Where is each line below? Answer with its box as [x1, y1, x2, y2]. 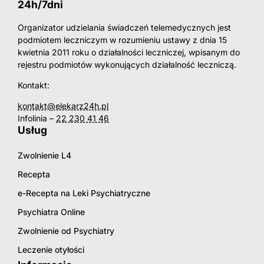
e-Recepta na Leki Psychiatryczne [18, 188, 150, 199]
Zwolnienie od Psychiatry [18, 226, 114, 236]
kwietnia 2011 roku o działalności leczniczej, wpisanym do [18, 47, 240, 57]
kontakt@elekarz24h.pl [18, 100, 108, 111]
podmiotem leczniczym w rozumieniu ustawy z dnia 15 [18, 34, 227, 45]
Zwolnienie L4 [18, 150, 71, 161]
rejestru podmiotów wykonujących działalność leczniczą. [18, 59, 236, 70]
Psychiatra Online [18, 207, 85, 217]
